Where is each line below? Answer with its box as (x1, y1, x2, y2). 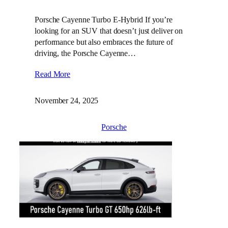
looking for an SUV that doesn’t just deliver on (35, 26, 183, 36)
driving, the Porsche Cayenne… (35, 48, 136, 59)
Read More (35, 69, 71, 79)
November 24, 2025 (35, 96, 99, 106)
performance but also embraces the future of (35, 37, 173, 47)
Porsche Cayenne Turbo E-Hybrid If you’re (35, 15, 173, 25)
